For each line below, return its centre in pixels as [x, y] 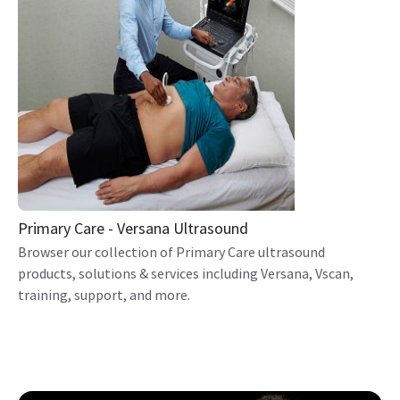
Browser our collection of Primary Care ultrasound [171, 251]
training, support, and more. [104, 294]
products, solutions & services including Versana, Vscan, [186, 273]
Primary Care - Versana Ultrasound [133, 228]
